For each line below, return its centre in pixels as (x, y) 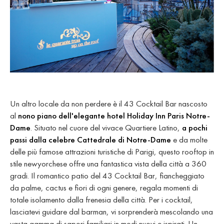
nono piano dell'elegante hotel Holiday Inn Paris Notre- (114, 115)
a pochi (195, 127)
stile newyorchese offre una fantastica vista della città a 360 (108, 163)
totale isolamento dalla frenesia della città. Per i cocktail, (101, 199)
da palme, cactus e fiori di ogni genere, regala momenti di (104, 187)
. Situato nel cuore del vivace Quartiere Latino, (106, 127)
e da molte (189, 139)
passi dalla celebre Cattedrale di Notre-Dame (90, 139)
